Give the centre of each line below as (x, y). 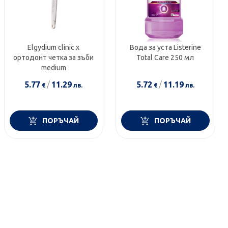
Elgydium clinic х (54, 48)
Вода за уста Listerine (165, 48)
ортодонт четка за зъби (54, 58)
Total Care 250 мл (165, 58)
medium (53, 68)
